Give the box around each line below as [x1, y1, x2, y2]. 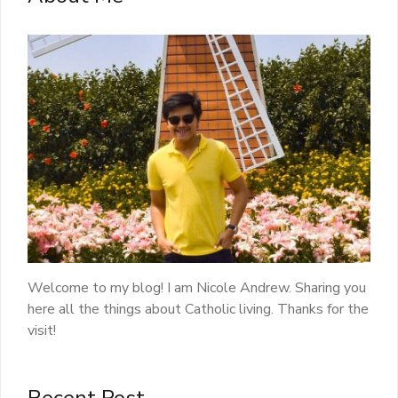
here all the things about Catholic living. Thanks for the [28, 299, 369, 320]
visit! [28, 321, 56, 341]
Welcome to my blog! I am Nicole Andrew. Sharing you [28, 278, 366, 298]
